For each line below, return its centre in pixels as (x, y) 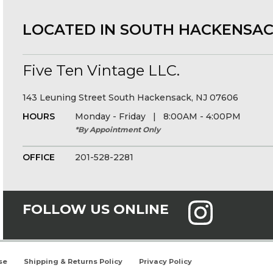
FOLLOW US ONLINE (96, 209)
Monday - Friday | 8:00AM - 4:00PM (158, 116)
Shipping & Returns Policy (73, 261)
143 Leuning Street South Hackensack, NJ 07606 (131, 97)
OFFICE (39, 157)
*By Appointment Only (118, 129)
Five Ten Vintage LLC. (101, 70)
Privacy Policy (165, 261)
